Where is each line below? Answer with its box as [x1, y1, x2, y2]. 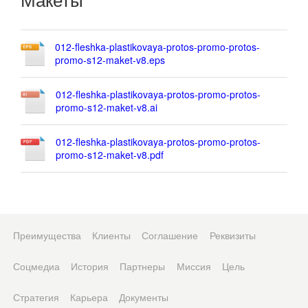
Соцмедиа [12, 259, 60, 273]
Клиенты [91, 228, 131, 242]
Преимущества [12, 228, 81, 242]
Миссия [176, 259, 211, 273]
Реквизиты [209, 228, 256, 242]
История [70, 259, 109, 273]
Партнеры [120, 259, 166, 273]
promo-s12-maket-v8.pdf [55, 148, 164, 162]
